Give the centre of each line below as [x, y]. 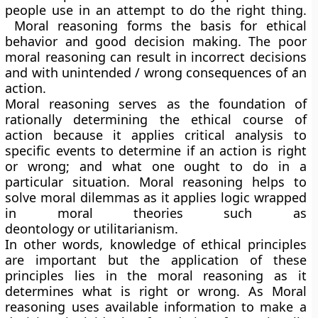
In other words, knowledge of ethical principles [156, 244]
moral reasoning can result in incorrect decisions [156, 57]
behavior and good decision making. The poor [156, 41]
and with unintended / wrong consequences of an [156, 72]
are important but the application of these [156, 260]
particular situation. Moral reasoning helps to [156, 182]
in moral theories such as [156, 213]
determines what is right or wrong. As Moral [156, 291]
